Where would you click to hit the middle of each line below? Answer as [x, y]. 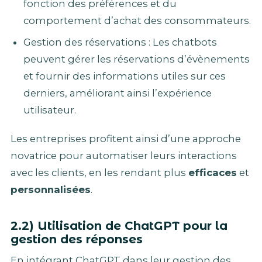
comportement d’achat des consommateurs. [137, 20]
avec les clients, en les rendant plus [99, 173]
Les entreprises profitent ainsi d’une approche [126, 139]
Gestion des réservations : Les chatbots [120, 42]
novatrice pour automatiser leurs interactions [124, 156]
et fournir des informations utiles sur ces [124, 76]
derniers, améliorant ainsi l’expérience [117, 93]
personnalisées [51, 190]
